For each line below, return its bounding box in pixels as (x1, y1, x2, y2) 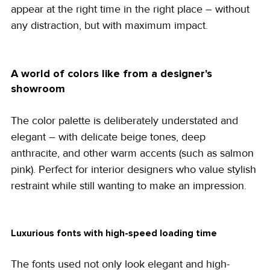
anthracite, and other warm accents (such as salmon (11, 146, 257, 160)
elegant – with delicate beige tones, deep (11, 130, 209, 143)
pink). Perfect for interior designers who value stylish (11, 162, 259, 176)
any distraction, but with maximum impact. (11, 18, 208, 32)
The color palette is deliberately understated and (11, 113, 241, 127)
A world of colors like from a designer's (11, 66, 215, 80)
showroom (11, 81, 65, 95)
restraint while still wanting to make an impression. (11, 178, 246, 192)
